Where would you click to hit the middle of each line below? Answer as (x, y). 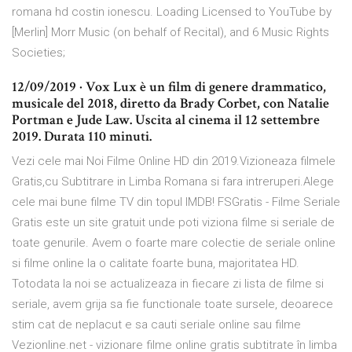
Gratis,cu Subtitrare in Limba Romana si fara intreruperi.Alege (173, 182)
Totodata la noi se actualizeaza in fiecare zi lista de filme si (168, 284)
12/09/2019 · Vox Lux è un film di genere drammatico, (169, 87)
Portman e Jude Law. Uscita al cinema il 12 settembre (166, 120)
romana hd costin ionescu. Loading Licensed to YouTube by (172, 12)
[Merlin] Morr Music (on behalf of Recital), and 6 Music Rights (170, 33)
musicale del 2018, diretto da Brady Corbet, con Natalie (170, 104)
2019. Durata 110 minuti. (82, 137)
